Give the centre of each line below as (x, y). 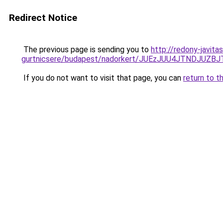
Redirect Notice (43, 18)
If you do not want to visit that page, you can (102, 78)
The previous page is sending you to (86, 50)
